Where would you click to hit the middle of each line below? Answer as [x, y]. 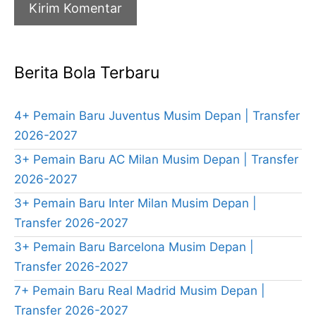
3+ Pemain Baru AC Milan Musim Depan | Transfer [156, 160]
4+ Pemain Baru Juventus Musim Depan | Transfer [157, 116]
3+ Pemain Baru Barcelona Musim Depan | [134, 247]
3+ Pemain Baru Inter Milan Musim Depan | [135, 203]
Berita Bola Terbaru [87, 73]
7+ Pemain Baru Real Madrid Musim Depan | [140, 291]
